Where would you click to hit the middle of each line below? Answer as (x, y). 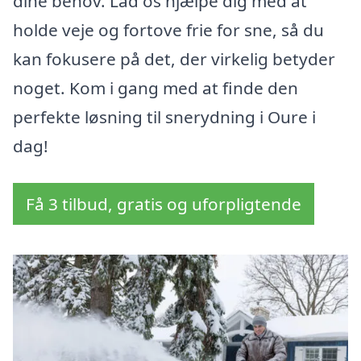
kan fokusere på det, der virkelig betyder (174, 59)
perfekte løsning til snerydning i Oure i (164, 117)
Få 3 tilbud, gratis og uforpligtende (164, 204)
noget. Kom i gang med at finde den (156, 88)
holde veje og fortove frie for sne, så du (168, 30)
